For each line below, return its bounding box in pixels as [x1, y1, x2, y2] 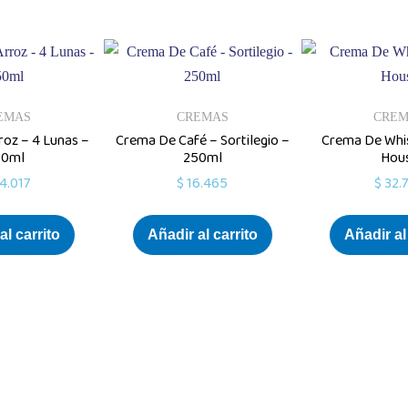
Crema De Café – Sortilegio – [115, 129, 290, 152]
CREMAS [176, 110, 229, 124]
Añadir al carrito [147, 227, 258, 242]
